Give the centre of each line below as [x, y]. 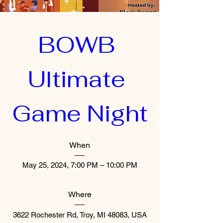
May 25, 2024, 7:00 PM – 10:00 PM [80, 165]
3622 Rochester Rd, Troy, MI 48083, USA [80, 215]
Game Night [80, 113]
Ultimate [77, 79]
